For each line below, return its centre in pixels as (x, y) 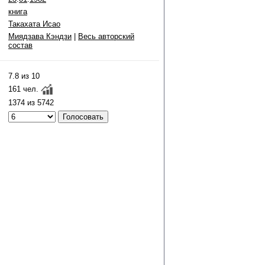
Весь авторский (106, 36)
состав (20, 45)
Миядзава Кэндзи (40, 36)
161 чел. (23, 89)
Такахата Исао (34, 24)
